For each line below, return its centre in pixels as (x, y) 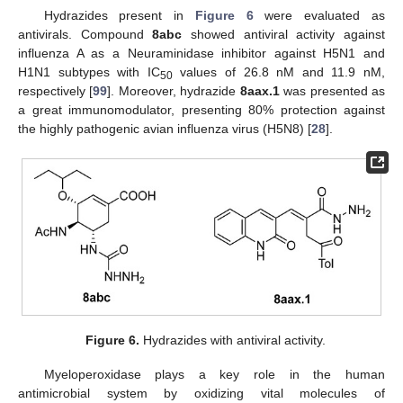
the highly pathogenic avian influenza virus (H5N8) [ (165, 128)
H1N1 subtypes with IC (89, 72)
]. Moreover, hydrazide (174, 90)
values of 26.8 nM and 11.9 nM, (279, 72)
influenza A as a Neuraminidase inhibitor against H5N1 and (201, 53)
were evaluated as (319, 15)
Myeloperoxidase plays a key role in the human (214, 374)
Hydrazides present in (119, 15)
